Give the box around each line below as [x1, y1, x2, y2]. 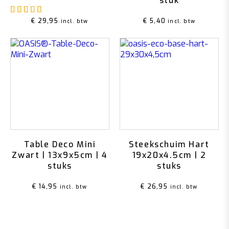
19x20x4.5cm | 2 [132, 150, 207, 161]
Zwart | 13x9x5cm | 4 [12, 150, 108, 161]
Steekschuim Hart [129, 139, 210, 150]
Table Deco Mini [24, 139, 96, 150]
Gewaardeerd [43, 4, 96, 15]
